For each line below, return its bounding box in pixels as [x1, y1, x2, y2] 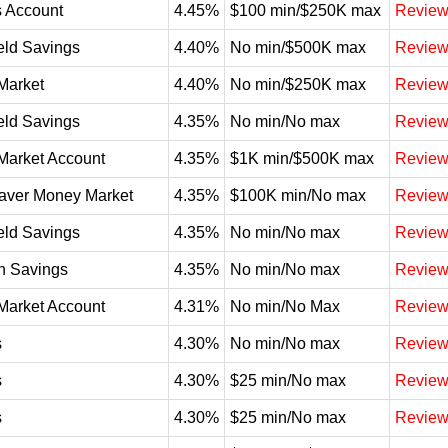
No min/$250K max [230, 76, 366, 93]
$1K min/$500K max [230, 150, 374, 167]
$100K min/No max [230, 187, 366, 204]
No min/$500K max [230, 39, 366, 56]
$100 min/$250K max [230, 2, 381, 19]
